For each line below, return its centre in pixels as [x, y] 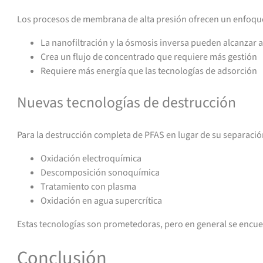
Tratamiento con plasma [89, 186]
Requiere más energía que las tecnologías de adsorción [149, 71]
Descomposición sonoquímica [100, 172]
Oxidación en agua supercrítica [102, 200]
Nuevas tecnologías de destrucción [127, 103]
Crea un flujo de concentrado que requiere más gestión [149, 57]
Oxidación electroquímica [91, 158]
